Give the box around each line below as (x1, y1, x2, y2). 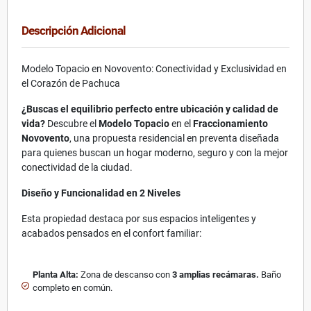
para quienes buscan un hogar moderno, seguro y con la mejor (22, 146, 288, 158)
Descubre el (45, 117, 99, 129)
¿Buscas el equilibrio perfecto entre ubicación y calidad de (22, 103, 278, 115)
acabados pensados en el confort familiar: (22, 227, 201, 239)
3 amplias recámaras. (172, 269, 259, 280)
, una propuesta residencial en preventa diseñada (69, 132, 279, 144)
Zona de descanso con (78, 269, 172, 280)
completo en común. (33, 282, 112, 293)
